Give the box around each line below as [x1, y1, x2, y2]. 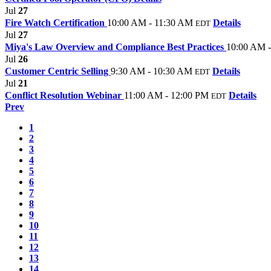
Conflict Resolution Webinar [5, 90, 124, 101]
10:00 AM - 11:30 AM [107, 18, 193, 28]
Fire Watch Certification [5, 18, 107, 28]
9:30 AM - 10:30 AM [111, 66, 192, 77]
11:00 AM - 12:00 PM [124, 90, 209, 101]
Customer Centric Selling [5, 66, 111, 77]
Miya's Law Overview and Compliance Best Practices [5, 42, 226, 53]
